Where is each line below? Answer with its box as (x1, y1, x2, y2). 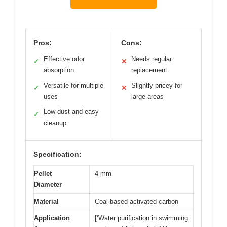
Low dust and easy (44, 107, 99, 116)
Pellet (34, 169, 52, 177)
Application (34, 214, 70, 222)
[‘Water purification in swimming (95, 214, 188, 222)
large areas (131, 92, 164, 100)
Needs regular (131, 55, 172, 63)
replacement (131, 66, 167, 74)
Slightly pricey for (131, 81, 182, 89)
